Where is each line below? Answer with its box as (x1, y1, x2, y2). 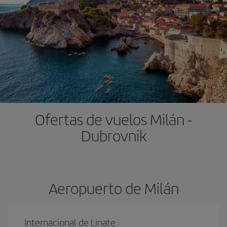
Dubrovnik (81, 125, 146, 146)
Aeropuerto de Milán (48, 177, 179, 199)
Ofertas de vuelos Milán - (35, 108, 192, 130)
